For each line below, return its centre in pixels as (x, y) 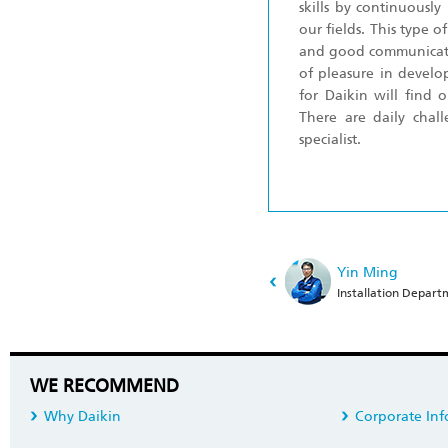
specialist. (330, 139)
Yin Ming (367, 272)
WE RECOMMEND (104, 386)
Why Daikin (82, 416)
